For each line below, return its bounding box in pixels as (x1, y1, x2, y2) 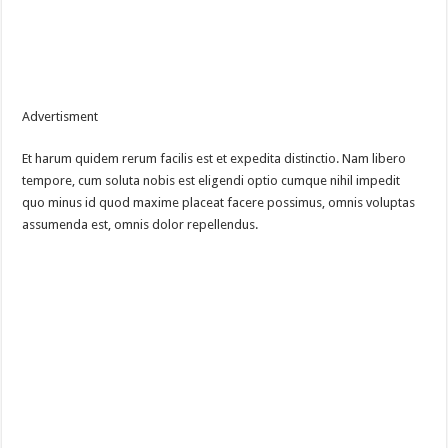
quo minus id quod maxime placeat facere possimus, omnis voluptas (22, 195, 416, 211)
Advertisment (22, 109, 99, 125)
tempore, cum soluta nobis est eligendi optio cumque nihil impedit (22, 173, 401, 189)
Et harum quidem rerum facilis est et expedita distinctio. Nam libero (22, 151, 407, 167)
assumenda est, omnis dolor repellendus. (22, 217, 259, 233)
